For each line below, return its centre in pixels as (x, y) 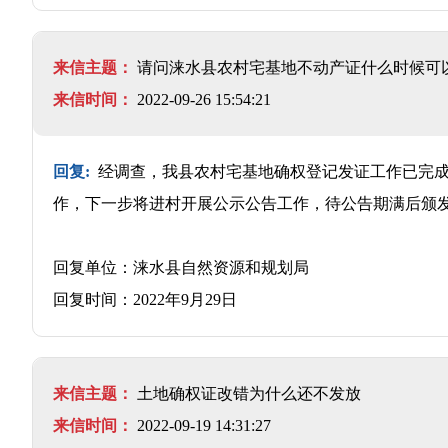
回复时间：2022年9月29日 (145, 299)
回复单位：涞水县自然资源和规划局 (181, 267)
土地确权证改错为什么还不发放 (249, 393)
